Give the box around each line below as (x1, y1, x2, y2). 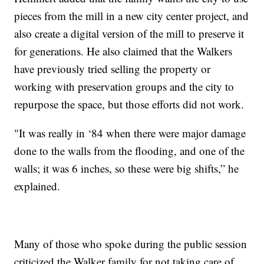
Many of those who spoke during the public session (14, 236, 247, 251)
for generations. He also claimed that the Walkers (14, 43, 233, 58)
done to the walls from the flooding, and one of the (14, 143, 245, 158)
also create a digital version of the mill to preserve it (14, 25, 245, 41)
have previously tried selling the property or (14, 61, 211, 76)
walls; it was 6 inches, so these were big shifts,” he (14, 160, 239, 176)
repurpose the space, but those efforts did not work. (14, 96, 245, 111)
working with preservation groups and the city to (14, 78, 235, 94)
